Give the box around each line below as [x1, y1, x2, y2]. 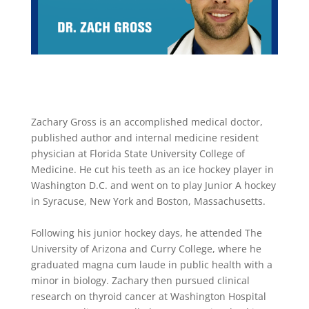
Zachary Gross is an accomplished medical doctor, [30, 115, 263, 128]
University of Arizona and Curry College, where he [30, 242, 261, 255]
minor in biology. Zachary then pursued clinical [30, 274, 250, 287]
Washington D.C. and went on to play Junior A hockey [30, 179, 276, 192]
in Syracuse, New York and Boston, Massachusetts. [30, 195, 268, 208]
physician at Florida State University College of [30, 147, 245, 160]
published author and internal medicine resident [30, 131, 259, 144]
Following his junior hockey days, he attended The [30, 226, 262, 239]
